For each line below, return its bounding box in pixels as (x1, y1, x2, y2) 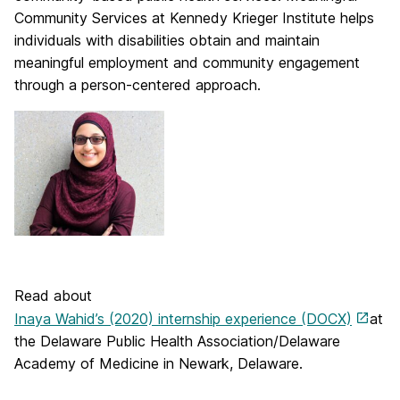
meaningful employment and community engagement (14, 54, 360, 72)
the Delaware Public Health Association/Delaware (14, 331, 340, 350)
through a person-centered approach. (14, 76, 261, 95)
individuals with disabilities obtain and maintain (14, 31, 320, 50)
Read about (14, 286, 92, 304)
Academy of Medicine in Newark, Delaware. (14, 354, 303, 372)
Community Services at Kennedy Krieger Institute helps (14, 9, 374, 28)
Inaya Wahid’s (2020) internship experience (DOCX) (14, 309, 352, 328)
